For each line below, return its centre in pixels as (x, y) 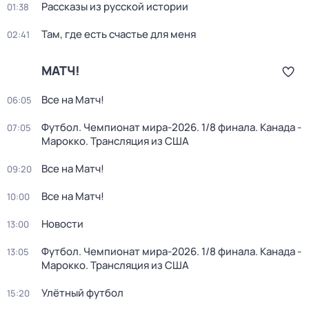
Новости (62, 224)
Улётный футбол (82, 293)
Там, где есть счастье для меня (119, 34)
